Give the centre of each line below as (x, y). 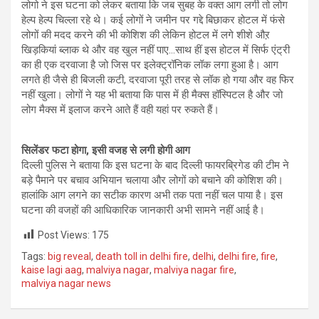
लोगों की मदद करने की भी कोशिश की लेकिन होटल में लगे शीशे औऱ (146, 35)
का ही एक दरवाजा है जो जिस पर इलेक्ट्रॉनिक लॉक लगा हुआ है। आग (150, 64)
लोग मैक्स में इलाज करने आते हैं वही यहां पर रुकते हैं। (120, 109)
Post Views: (64, 235)
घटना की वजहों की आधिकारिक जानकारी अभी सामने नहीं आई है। (145, 210)
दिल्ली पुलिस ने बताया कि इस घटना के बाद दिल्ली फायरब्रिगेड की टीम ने (155, 165)
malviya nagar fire (194, 270)
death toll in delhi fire (142, 257)
